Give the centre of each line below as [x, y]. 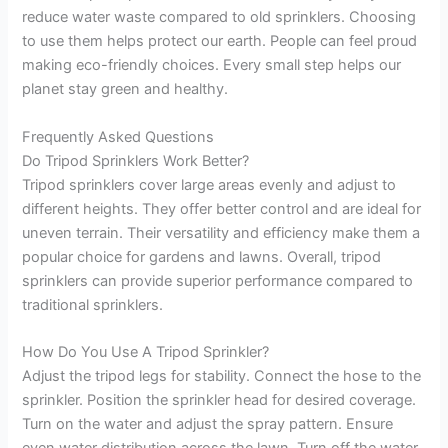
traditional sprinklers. [93, 304]
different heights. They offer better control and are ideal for [222, 208]
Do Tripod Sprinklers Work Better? [136, 160]
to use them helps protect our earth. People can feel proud [220, 41]
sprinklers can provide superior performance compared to [218, 280]
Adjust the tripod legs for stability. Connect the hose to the [222, 376]
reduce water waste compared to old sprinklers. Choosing [219, 17]
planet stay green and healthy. [125, 89]
